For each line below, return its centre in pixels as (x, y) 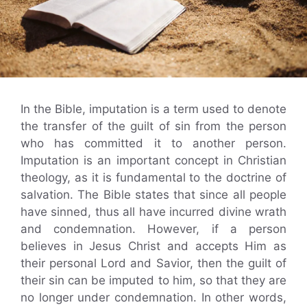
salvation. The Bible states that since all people (153, 194)
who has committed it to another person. (153, 143)
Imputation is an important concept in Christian (153, 160)
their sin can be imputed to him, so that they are (153, 280)
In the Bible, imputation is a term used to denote (153, 109)
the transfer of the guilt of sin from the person (153, 126)
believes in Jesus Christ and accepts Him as (153, 246)
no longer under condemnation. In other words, (153, 297)
